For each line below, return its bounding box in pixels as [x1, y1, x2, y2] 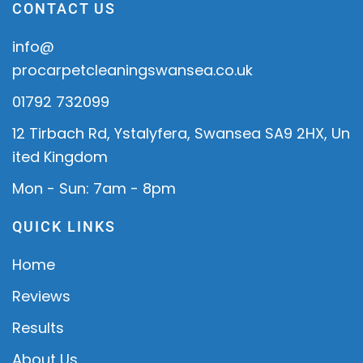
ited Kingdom [12, 146, 108, 167]
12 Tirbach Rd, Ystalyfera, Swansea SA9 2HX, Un [12, 122, 350, 143]
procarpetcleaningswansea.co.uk [12, 59, 253, 80]
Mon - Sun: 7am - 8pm [12, 177, 176, 199]
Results [12, 317, 64, 338]
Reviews [12, 285, 70, 306]
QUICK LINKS [12, 217, 116, 235]
